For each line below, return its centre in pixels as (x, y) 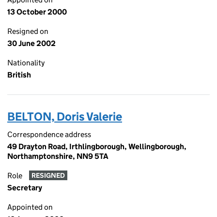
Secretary (25, 188)
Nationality (26, 63)
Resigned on (28, 31)
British (19, 75)
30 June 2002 (31, 43)
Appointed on (30, 207)
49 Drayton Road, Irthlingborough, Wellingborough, (97, 147)
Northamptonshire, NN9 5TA (58, 156)
